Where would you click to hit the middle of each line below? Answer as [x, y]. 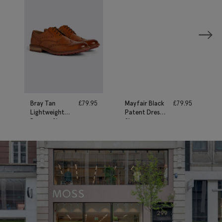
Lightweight [47, 112]
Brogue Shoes [50, 121]
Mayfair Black [144, 103]
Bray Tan [43, 103]
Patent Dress [144, 112]
